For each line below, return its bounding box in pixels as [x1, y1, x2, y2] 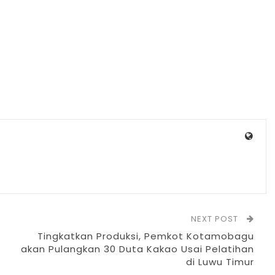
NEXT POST [191, 212, 241, 225]
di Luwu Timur [186, 255, 255, 268]
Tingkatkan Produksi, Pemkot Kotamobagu [37, 229, 255, 242]
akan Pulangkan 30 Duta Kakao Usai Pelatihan [21, 242, 255, 255]
